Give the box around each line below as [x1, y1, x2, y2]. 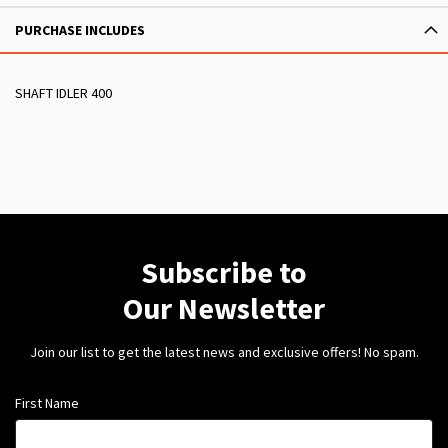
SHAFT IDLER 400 [15, 84, 112, 103]
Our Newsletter [123, 289, 325, 328]
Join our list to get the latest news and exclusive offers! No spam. [29, 343, 419, 362]
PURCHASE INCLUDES [15, 21, 145, 40]
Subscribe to [141, 253, 307, 292]
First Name [15, 394, 79, 413]
